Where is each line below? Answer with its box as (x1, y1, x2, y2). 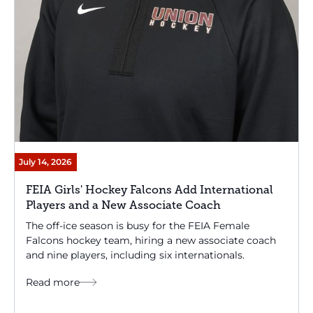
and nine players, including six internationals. (26, 249, 245, 262)
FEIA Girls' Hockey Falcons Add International (26, 184, 273, 197)
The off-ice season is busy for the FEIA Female (26, 219, 249, 233)
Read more (26, 276, 80, 289)
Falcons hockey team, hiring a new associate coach (26, 234, 276, 247)
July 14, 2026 (19, 156, 73, 168)
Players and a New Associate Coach (26, 199, 221, 212)
